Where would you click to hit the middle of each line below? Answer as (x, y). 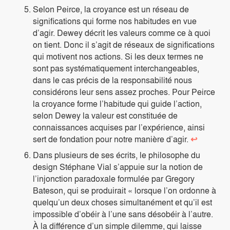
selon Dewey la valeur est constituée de (105, 116)
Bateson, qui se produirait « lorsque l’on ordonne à (124, 190)
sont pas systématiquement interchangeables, (116, 68)
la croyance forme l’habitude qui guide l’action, (117, 104)
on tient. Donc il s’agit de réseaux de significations (124, 45)
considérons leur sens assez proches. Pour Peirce (124, 92)
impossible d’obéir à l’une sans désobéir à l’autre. (123, 214)
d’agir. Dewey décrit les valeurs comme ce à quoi (122, 33)
